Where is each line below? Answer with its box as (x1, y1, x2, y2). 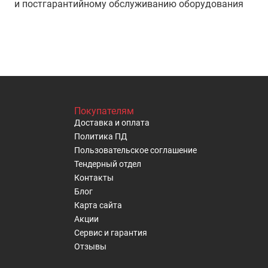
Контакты (74, 173, 114, 182)
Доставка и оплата (74, 118, 150, 127)
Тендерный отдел (74, 159, 141, 169)
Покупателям (74, 105, 134, 117)
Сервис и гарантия (74, 228, 147, 237)
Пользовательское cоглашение (74, 145, 197, 155)
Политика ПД (74, 132, 127, 141)
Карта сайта (74, 200, 122, 210)
